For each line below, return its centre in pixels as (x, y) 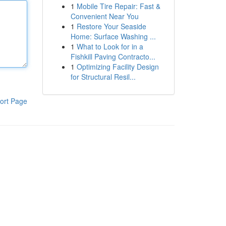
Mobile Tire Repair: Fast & (118, 6)
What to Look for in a (110, 46)
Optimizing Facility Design (118, 67)
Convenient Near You (104, 16)
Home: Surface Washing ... (113, 36)
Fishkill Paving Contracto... (113, 56)
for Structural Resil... (103, 77)
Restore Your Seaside (111, 26)
